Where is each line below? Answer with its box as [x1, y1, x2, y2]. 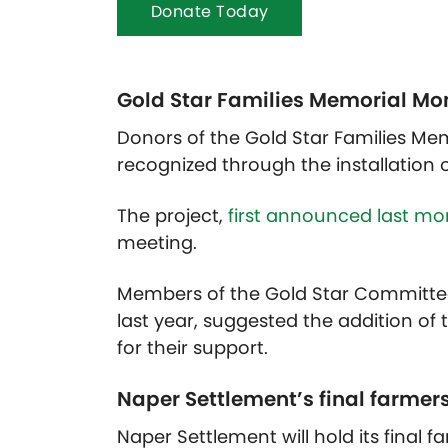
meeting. [117, 230, 197, 256]
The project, [117, 203, 228, 229]
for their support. [117, 335, 268, 361]
